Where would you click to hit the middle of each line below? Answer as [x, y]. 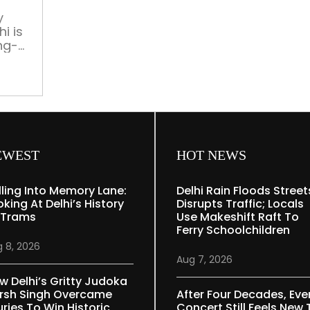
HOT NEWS [211, 155]
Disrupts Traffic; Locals [240, 203]
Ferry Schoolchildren [233, 230]
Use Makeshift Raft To [237, 217]
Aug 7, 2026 [204, 259]
